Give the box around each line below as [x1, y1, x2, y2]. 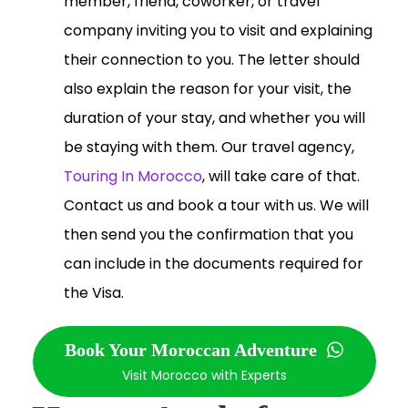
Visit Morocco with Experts [121, 366, 287, 385]
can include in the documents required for [64, 253, 363, 275]
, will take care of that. [202, 166, 360, 188]
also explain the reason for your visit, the [64, 78, 352, 100]
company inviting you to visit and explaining [64, 20, 372, 42]
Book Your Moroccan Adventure [64, 340, 317, 361]
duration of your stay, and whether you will [64, 107, 365, 129]
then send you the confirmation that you [64, 224, 353, 246]
